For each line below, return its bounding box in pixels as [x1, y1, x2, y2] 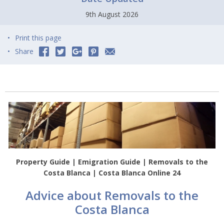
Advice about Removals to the [25, 187, 198, 204]
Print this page [15, 32, 61, 42]
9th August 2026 [85, 9, 138, 19]
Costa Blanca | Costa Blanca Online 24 [43, 168, 180, 178]
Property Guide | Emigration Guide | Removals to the [16, 157, 208, 167]
